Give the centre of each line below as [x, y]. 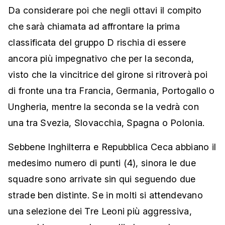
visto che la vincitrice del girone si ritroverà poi [108, 75]
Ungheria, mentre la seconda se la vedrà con [103, 107]
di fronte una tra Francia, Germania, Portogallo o [111, 91]
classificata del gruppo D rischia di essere [97, 43]
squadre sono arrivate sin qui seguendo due [102, 179]
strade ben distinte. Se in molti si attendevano [106, 195]
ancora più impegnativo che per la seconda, [101, 59]
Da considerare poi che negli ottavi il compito [105, 11]
